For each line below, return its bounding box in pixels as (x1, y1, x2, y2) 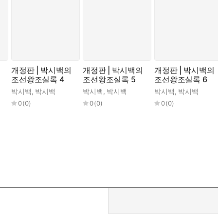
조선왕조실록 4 (11, 74, 64, 85)
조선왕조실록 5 (83, 74, 136, 85)
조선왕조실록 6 (154, 74, 207, 85)
